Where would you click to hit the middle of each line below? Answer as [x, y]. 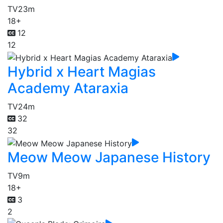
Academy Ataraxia [68, 88]
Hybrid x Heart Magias [82, 72]
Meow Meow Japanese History [109, 157]
